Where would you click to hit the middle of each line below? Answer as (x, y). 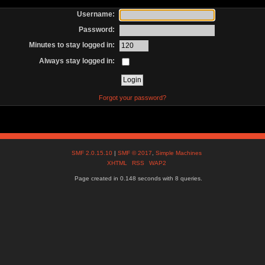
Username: (96, 14)
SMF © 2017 (135, 153)
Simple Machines (179, 153)
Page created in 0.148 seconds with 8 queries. (138, 179)
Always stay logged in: (77, 61)
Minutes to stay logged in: (72, 45)
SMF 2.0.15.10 (93, 153)
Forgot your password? (132, 97)
